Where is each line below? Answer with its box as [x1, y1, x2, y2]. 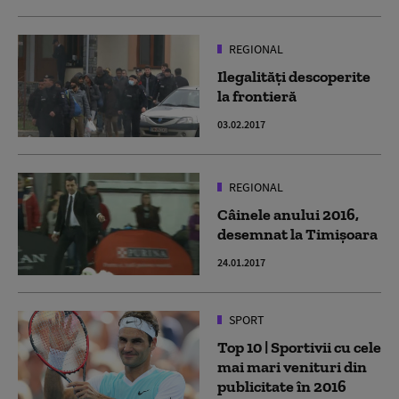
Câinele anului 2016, [217, 204, 359, 224]
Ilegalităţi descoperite [217, 66, 370, 86]
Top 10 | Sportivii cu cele [217, 337, 381, 357]
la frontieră [217, 85, 297, 106]
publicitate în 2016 [217, 376, 346, 396]
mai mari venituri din [217, 356, 367, 377]
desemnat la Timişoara [217, 224, 378, 244]
